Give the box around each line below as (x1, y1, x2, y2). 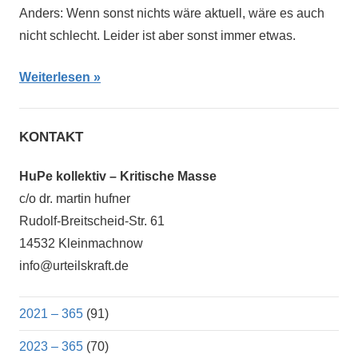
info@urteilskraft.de (19, 259, 129, 273)
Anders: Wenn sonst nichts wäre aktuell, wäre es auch (19, 6, 324, 21)
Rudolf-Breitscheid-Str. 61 (19, 214, 165, 229)
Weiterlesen (19, 70, 90, 85)
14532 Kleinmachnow (19, 237, 143, 251)
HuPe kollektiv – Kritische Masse (19, 169, 217, 184)
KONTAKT (19, 129, 83, 145)
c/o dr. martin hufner (19, 192, 130, 206)
